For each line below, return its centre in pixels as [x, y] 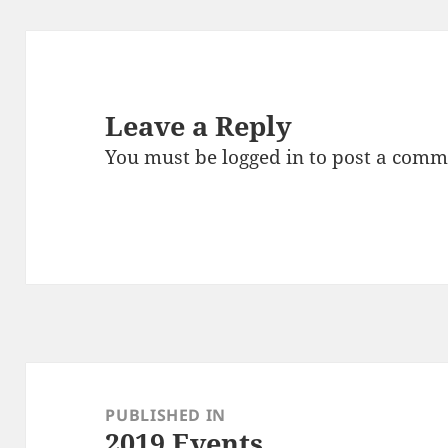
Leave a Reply [199, 126]
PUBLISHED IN [166, 414]
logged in [263, 157]
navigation [78, 408]
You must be [164, 157]
